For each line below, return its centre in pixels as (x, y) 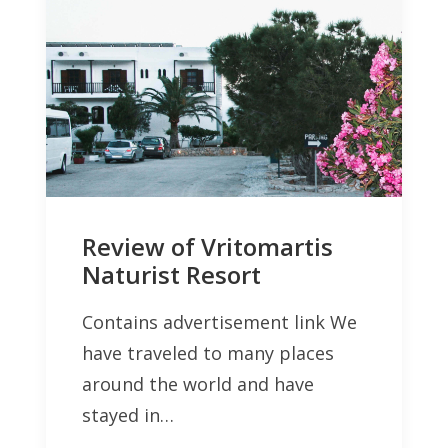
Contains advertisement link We (219, 321)
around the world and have (198, 383)
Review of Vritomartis (207, 246)
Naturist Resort (171, 274)
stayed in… (128, 414)
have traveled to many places (208, 352)
